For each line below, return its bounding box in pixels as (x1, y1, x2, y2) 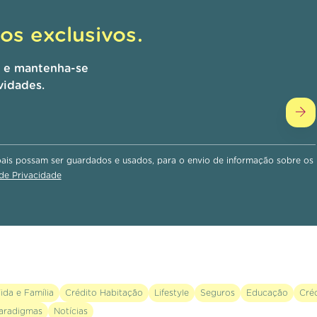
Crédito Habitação (64, 289, 143, 298)
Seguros (200, 289, 235, 298)
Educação (246, 289, 288, 298)
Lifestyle (154, 289, 189, 298)
